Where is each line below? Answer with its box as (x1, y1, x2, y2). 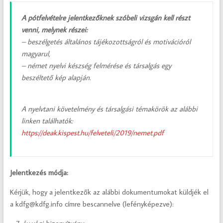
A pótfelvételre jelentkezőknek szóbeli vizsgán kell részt (21, 13, 190, 23)
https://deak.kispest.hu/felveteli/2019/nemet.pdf (21, 128, 164, 138)
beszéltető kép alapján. (21, 73, 91, 83)
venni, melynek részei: (21, 25, 87, 35)
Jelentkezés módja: (9, 168, 68, 178)
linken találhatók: (21, 116, 73, 126)
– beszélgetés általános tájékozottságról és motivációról (21, 37, 191, 47)
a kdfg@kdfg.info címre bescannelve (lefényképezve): (9, 199, 174, 209)
